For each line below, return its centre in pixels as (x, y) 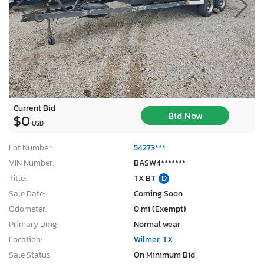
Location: (25, 239)
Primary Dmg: (34, 224)
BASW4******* (160, 163)
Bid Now (185, 116)
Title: (17, 178)
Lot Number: (31, 147)
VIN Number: (31, 163)
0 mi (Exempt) (160, 209)
